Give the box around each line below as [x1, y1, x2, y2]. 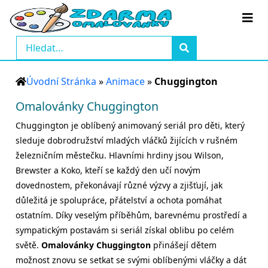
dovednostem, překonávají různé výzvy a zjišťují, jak [16, 179, 223, 191]
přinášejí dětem [151, 239, 217, 251]
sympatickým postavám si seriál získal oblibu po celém [16, 224, 234, 236]
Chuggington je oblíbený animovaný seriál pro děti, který [16, 120, 245, 131]
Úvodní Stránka [26, 75, 96, 88]
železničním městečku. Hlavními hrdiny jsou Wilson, [16, 150, 224, 161]
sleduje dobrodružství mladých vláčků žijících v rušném [16, 135, 237, 146]
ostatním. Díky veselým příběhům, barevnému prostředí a [16, 209, 247, 221]
